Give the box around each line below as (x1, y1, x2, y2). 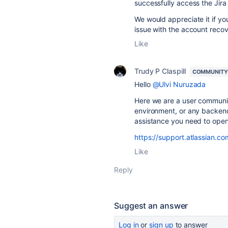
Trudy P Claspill (134, 67, 186, 75)
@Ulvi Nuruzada (152, 80, 206, 89)
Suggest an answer (114, 201, 188, 211)
